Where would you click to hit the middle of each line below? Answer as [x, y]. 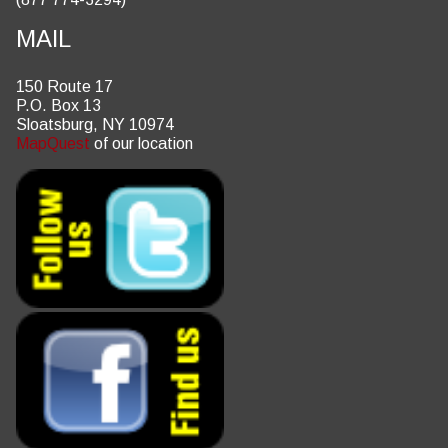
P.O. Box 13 [58, 105]
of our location [141, 143]
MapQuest [53, 143]
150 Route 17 [64, 86]
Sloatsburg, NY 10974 [95, 124]
